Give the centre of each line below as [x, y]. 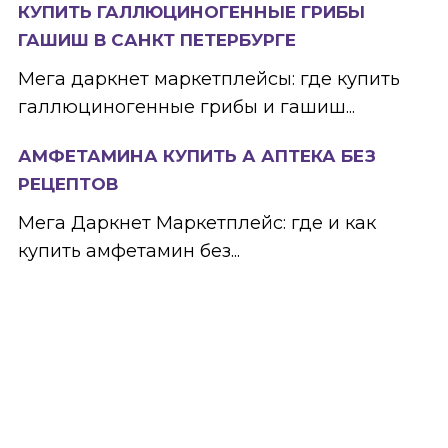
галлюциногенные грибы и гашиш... [186, 106]
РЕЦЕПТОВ [67, 183]
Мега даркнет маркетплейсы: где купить [208, 78]
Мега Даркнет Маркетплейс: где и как [196, 222]
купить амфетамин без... [128, 250]
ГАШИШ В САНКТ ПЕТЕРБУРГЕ [156, 39]
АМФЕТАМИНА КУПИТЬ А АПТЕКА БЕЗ [196, 155]
